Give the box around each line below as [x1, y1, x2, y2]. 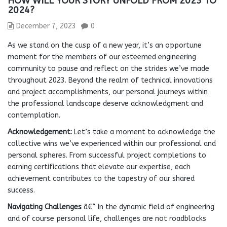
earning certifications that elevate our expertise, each [8, 163, 191, 171]
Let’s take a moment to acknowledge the [72, 128, 215, 136]
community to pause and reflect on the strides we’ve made [8, 64, 209, 73]
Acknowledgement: [8, 128, 72, 136]
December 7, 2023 [16, 22, 76, 30]
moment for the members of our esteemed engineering [8, 53, 196, 61]
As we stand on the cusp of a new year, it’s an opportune [8, 41, 202, 50]
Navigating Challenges [8, 203, 82, 211]
